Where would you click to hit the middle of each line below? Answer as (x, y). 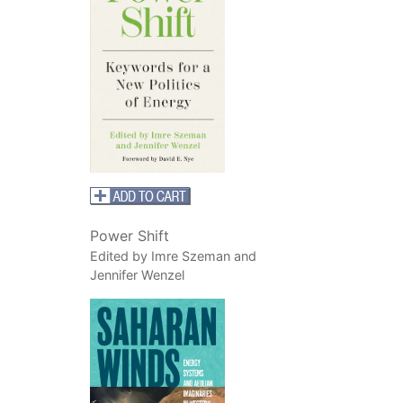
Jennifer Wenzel (137, 274)
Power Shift (129, 235)
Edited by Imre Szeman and (173, 255)
